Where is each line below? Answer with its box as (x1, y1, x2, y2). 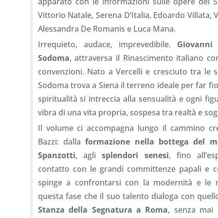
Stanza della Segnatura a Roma (37, 204, 168, 215)
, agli (75, 149, 102, 161)
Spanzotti (37, 149, 75, 161)
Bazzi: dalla (37, 136, 86, 147)
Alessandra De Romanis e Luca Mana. (37, 23, 176, 34)
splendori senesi (102, 149, 169, 161)
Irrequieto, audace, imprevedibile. (37, 38, 177, 50)
